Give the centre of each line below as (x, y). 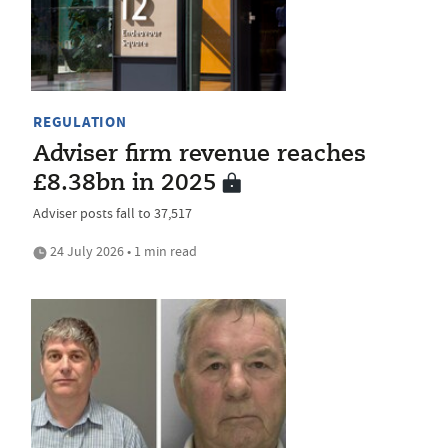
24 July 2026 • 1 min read (122, 251)
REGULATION (80, 122)
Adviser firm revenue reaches (199, 155)
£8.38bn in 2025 (125, 184)
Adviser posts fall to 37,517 (112, 213)
